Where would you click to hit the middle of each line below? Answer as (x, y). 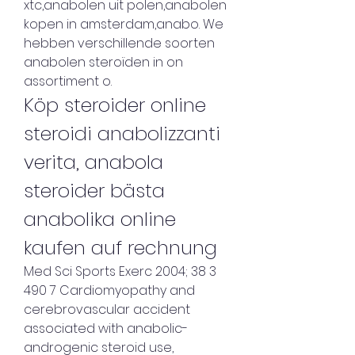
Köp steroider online (115, 105)
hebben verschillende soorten (119, 44)
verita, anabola (94, 162)
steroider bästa (94, 191)
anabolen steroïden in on (103, 63)
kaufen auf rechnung (120, 248)
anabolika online (100, 219)
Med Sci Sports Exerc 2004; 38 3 (120, 272)
